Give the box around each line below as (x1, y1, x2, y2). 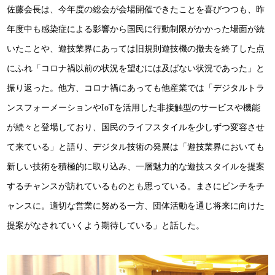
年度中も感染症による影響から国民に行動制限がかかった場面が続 (7, 24, 265, 34)
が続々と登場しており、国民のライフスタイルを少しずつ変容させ (7, 122, 265, 132)
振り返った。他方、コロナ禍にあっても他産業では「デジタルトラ (7, 83, 265, 93)
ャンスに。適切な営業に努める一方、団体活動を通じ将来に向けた (7, 201, 265, 211)
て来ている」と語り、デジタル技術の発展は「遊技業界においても (7, 142, 265, 152)
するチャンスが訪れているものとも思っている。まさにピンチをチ (7, 181, 265, 191)
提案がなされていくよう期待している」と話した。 (7, 220, 205, 230)
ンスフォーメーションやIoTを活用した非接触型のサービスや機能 (7, 103, 261, 112)
